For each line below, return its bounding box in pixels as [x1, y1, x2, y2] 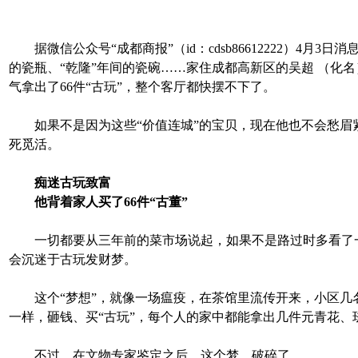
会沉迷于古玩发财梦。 [9, 252, 137, 266]
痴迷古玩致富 [34, 175, 111, 189]
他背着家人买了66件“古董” [34, 194, 188, 209]
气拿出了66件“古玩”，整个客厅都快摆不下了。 [9, 79, 276, 93]
